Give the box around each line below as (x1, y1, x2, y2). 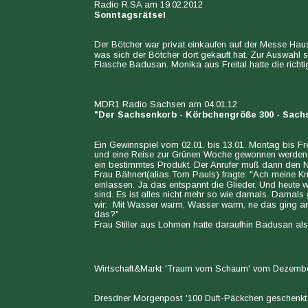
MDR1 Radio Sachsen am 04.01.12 (94, 99, 237, 110)
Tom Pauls (172, 169, 216, 180)
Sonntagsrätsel (94, 9, 166, 20)
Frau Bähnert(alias (94, 169, 172, 180)
